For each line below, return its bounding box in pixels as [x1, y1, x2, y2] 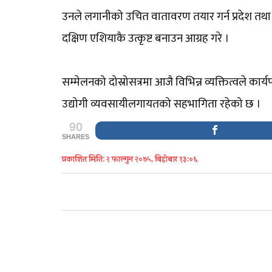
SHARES [62, 133, 89, 140]
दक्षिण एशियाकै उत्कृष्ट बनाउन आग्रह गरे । [62, 29, 232, 48]
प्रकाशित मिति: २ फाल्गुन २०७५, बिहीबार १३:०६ [62, 154, 197, 166]
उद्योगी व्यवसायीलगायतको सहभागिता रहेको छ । [62, 95, 261, 114]
